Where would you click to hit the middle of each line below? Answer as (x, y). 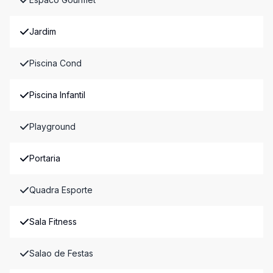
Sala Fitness (53, 222)
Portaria (45, 158)
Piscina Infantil (57, 95)
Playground (52, 126)
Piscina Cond (55, 63)
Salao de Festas (61, 253)
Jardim (43, 31)
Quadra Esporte (61, 190)
